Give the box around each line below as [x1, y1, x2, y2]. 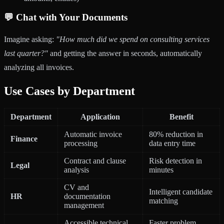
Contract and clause [64, 156, 126, 165]
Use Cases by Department [4, 84, 135, 97]
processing [64, 138, 97, 147]
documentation [64, 191, 110, 200]
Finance [10, 134, 37, 143]
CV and [64, 182, 89, 191]
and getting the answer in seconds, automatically [48, 48, 202, 57]
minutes [149, 165, 173, 174]
